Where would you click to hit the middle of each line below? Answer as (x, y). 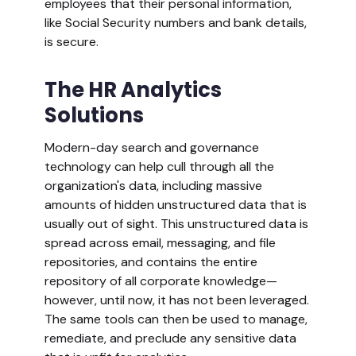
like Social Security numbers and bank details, (175, 23)
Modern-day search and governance (151, 148)
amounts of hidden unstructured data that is (175, 205)
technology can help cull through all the (159, 167)
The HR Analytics (133, 90)
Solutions (94, 116)
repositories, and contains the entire (151, 262)
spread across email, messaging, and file (160, 243)
